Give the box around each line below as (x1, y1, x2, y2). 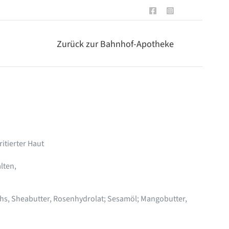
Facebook (156, 6, 188, 14)
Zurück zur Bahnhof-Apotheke (57, 38, 174, 51)
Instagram (173, 6, 205, 14)
